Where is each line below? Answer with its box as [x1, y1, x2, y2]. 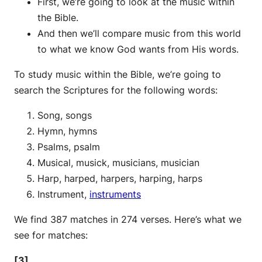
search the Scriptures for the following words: [14, 84, 218, 96]
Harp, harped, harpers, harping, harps [37, 172, 202, 184]
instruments [89, 188, 141, 200]
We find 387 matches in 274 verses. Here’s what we [14, 213, 242, 225]
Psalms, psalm [37, 140, 100, 153]
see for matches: [14, 229, 88, 241]
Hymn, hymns [37, 125, 97, 137]
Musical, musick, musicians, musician [37, 156, 199, 168]
